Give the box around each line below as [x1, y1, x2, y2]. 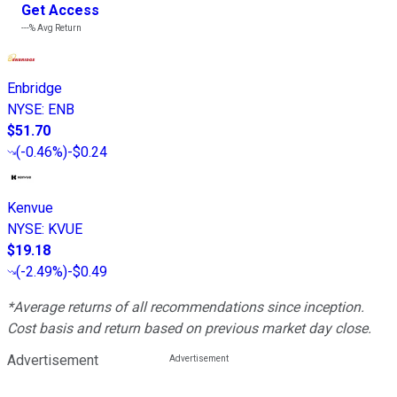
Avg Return [35, 22, 82, 33]
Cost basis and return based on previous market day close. [7, 319, 371, 337]
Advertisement [7, 351, 98, 369]
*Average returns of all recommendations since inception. [7, 298, 364, 315]
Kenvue [7, 198, 53, 216]
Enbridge [7, 79, 62, 97]
